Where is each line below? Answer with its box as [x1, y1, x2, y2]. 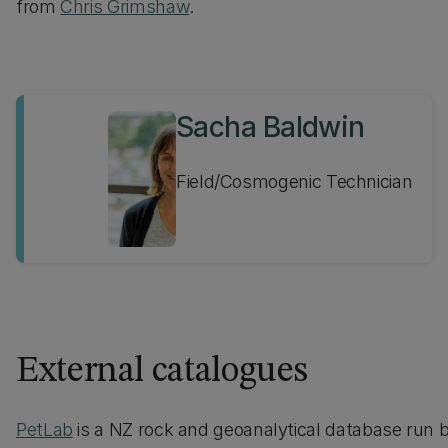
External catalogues [16, 354, 308, 390]
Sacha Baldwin [176, 110, 365, 144]
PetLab [16, 419, 73, 440]
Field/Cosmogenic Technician [176, 171, 413, 192]
